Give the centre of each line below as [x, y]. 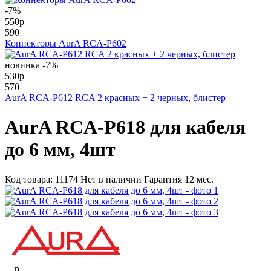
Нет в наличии [111, 179]
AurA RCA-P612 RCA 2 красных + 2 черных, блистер [115, 98]
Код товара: [30, 179]
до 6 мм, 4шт [60, 150]
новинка [22, 65]
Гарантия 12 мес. [179, 179]
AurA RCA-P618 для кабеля [125, 127]
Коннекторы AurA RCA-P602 [66, 43]
